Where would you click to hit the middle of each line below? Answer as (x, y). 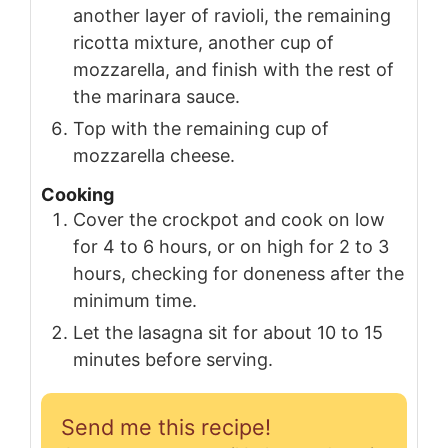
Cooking (77, 195)
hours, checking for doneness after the (238, 274)
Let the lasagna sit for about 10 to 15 (228, 333)
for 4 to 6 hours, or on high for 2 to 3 (231, 247)
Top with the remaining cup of (201, 128)
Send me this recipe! (166, 427)
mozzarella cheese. (154, 155)
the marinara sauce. (156, 96)
